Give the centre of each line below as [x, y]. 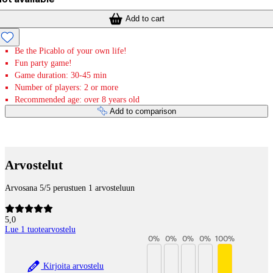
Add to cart [145, 18]
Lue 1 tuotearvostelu [40, 230]
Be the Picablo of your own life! [71, 51]
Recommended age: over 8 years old [77, 99]
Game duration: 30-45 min [61, 75]
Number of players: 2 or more [66, 87]
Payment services [52, 150]
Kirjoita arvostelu [73, 266]
